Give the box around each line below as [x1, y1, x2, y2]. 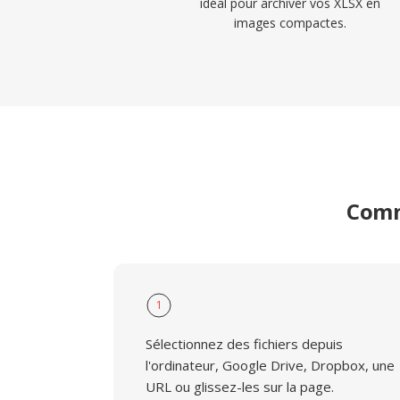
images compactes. [234, 14, 347, 31]
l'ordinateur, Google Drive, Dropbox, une [146, 356, 395, 374]
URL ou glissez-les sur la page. [146, 378, 334, 396]
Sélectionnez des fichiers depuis [146, 335, 343, 353]
